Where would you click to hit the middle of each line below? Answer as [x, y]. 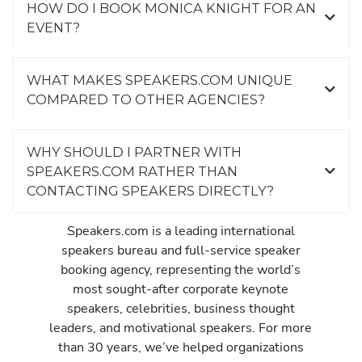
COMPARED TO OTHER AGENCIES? [146, 100]
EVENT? [53, 28]
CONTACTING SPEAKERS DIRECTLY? [150, 191]
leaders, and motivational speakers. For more [181, 328]
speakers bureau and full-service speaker [181, 250]
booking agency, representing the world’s [181, 270]
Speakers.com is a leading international [181, 231]
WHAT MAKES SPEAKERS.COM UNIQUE [160, 80]
